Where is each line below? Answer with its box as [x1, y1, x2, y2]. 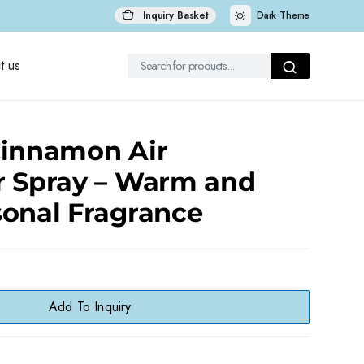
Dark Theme [256, 8, 310, 23]
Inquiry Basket [140, 8, 209, 23]
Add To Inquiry [48, 297, 132, 316]
